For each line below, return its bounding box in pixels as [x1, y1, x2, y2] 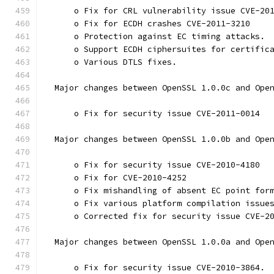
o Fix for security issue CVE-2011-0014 [45, 108, 260, 119]
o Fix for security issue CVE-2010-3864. [45, 262, 265, 273]
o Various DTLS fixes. [45, 57, 177, 67]
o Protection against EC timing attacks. [45, 31, 265, 42]
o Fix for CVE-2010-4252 [45, 172, 187, 183]
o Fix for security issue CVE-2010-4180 [45, 160, 260, 170]
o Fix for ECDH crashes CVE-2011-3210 [45, 18, 250, 29]
